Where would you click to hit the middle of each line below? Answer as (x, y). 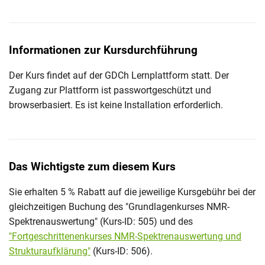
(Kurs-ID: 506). (122, 251)
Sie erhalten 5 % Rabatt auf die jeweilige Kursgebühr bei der (132, 192)
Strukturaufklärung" (50, 251)
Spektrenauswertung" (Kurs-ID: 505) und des (101, 221)
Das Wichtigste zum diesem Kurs (92, 167)
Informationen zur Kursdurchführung (103, 50)
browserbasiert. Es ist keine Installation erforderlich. (116, 105)
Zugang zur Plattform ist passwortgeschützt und (110, 90)
